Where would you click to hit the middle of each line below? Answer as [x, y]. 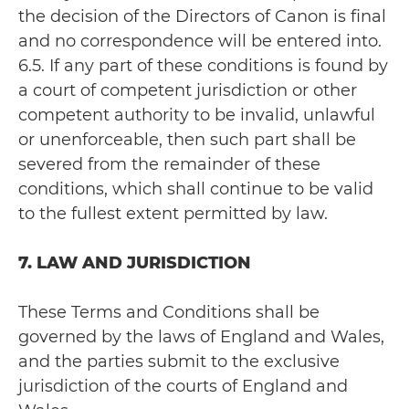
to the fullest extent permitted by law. [173, 214]
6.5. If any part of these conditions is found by [203, 66]
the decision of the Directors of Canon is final [202, 16]
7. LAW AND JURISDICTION [135, 263]
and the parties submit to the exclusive [179, 362]
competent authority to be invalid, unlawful [197, 115]
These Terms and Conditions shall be [169, 312]
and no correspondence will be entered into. [200, 41]
